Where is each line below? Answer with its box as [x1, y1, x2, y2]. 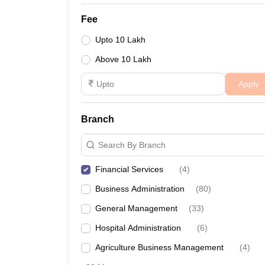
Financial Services [95, 164, 163, 174]
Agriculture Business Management [95, 243, 224, 252]
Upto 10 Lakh [95, 35, 146, 44]
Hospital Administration [95, 223, 181, 232]
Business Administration [95, 184, 185, 193]
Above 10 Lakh [95, 54, 151, 64]
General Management [95, 203, 177, 213]
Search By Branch [98, 140, 166, 150]
